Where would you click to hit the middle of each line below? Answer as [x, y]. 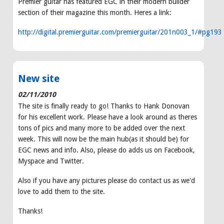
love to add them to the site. [61, 192]
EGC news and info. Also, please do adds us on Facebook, [106, 150]
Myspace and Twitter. [51, 161]
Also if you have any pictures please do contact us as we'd [106, 181]
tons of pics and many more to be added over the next [101, 128]
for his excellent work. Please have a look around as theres [107, 117]
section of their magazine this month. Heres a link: [95, 13]
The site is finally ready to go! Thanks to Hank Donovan [104, 106]
